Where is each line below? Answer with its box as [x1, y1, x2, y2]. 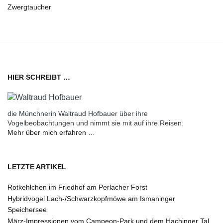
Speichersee [7, 206, 47, 214]
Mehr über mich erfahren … [7, 128, 95, 136]
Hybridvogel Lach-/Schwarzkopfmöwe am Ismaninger [7, 195, 175, 203]
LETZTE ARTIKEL [7, 163, 66, 171]
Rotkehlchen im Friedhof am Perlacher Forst [7, 183, 147, 191]
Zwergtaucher [7, 3, 51, 11]
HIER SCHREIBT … [7, 73, 70, 81]
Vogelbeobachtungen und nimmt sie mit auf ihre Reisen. [7, 119, 184, 127]
